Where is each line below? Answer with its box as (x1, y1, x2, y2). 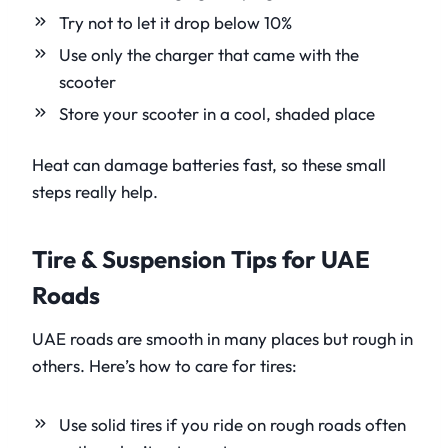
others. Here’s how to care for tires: (32, 355, 297, 377)
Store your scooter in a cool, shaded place (59, 103, 375, 125)
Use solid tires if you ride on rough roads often (59, 414, 406, 436)
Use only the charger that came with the (59, 44, 359, 66)
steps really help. (32, 181, 158, 203)
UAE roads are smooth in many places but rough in (32, 328, 413, 350)
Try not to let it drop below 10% (59, 12, 292, 34)
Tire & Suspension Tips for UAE (32, 244, 370, 275)
